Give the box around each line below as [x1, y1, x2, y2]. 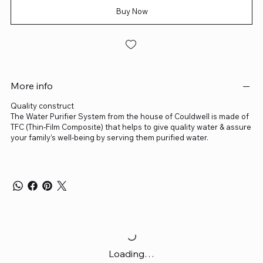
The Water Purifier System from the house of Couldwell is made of [10, 112, 249, 122]
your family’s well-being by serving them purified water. [10, 133, 208, 143]
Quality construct [10, 101, 74, 111]
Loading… [109, 248, 154, 260]
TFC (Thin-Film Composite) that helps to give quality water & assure [10, 122, 251, 132]
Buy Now [116, 6, 148, 16]
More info [10, 80, 53, 92]
